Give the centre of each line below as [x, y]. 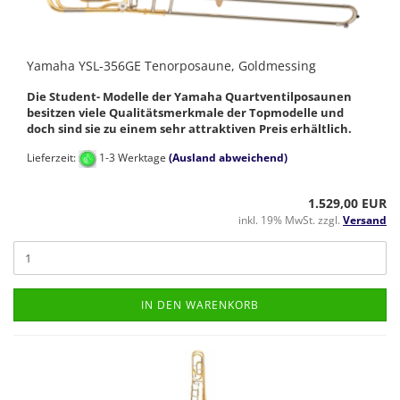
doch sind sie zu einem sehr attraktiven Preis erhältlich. [189, 129]
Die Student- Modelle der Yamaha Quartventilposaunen [189, 97]
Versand [365, 221]
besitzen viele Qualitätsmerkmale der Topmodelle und [185, 113]
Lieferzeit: [53, 158]
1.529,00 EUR [347, 204]
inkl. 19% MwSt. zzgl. [291, 221]
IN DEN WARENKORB [200, 305]
